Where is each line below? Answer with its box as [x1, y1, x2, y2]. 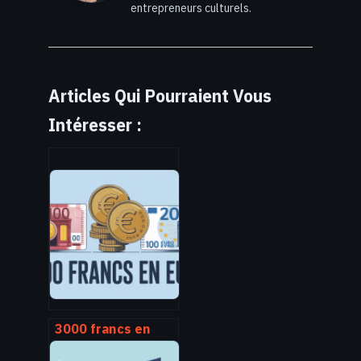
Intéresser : [48, 114, 142, 137]
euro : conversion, [55, 338, 170, 355]
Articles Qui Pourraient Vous [48, 85, 272, 108]
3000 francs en [55, 320, 151, 338]
